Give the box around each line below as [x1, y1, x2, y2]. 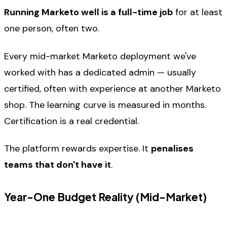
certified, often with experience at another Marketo [4, 82, 221, 95]
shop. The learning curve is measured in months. [4, 98, 206, 111]
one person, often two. [4, 22, 99, 35]
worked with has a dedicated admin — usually [4, 66, 196, 79]
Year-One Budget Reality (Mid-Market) [4, 190, 207, 204]
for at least [173, 6, 222, 19]
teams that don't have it [4, 158, 111, 171]
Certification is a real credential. [4, 115, 139, 127]
